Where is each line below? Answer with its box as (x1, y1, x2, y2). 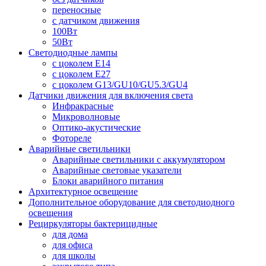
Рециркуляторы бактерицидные (28, 218, 157, 229)
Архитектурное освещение (28, 186, 138, 197)
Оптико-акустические (52, 122, 141, 133)
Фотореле (52, 133, 91, 144)
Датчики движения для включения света (28, 90, 193, 101)
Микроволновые (52, 112, 120, 122)
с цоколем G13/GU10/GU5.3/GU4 (52, 80, 188, 90)
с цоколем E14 (52, 58, 110, 69)
